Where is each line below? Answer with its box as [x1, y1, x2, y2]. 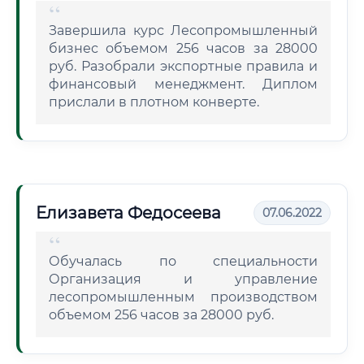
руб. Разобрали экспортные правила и [49, 58, 318, 74]
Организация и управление [49, 271, 318, 287]
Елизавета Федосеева [36, 203, 221, 223]
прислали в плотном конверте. [49, 94, 259, 110]
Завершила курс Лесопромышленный [49, 23, 318, 38]
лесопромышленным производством [49, 289, 318, 305]
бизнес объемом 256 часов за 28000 [49, 41, 318, 56]
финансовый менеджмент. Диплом [49, 76, 318, 92]
